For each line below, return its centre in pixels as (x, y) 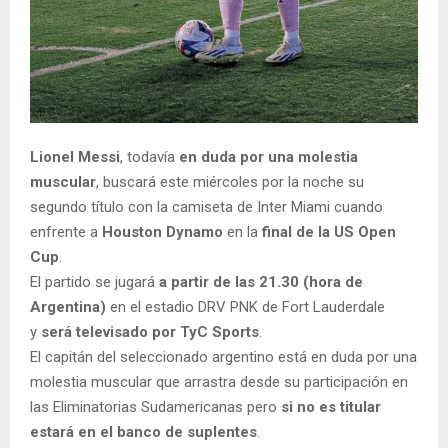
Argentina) (68, 307)
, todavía (149, 157)
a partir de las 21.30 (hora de (261, 282)
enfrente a (66, 232)
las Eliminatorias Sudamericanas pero (155, 407)
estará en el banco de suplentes (143, 432)
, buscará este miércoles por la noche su (230, 182)
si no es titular (331, 407)
